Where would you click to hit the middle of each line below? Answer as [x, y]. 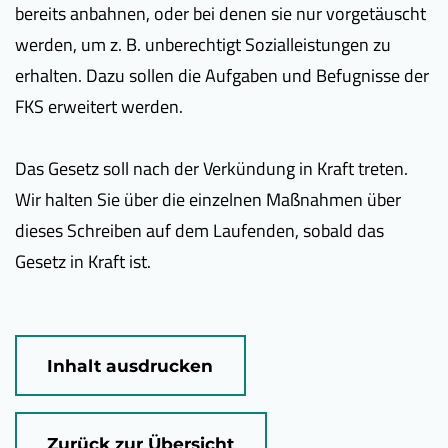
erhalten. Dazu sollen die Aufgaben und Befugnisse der [222, 75]
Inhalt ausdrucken [130, 365]
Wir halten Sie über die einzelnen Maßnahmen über [208, 199]
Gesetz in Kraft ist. [83, 261]
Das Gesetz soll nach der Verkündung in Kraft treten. [211, 168]
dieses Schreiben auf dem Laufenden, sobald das [199, 230]
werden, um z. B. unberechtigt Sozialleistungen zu [203, 44]
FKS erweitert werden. [99, 106]
